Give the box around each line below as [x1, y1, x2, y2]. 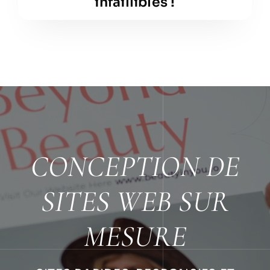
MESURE [83, 219, 187, 255]
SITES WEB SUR [41, 184, 229, 220]
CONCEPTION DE [30, 149, 240, 185]
